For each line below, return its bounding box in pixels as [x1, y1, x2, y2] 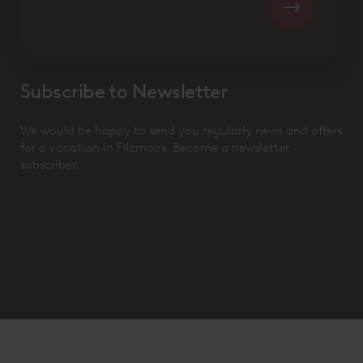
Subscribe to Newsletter [20, 79, 228, 103]
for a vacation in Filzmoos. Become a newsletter [20, 139, 289, 155]
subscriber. [20, 156, 79, 172]
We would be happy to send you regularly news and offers [20, 122, 342, 138]
